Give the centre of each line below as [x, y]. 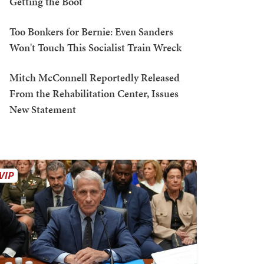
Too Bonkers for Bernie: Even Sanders [91, 32]
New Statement [43, 109]
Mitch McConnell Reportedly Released [95, 77]
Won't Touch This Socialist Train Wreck [95, 47]
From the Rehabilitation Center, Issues [94, 93]
